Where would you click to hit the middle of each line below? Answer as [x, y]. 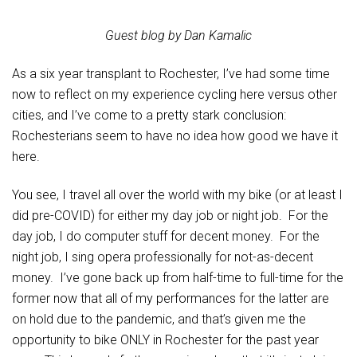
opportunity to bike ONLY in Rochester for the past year [165, 340]
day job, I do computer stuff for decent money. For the [166, 236]
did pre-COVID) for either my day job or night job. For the [170, 216]
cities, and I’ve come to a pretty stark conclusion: [151, 115]
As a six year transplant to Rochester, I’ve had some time [171, 74]
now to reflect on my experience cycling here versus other [175, 94]
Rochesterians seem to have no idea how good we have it [175, 136]
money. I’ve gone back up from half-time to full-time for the [178, 278]
